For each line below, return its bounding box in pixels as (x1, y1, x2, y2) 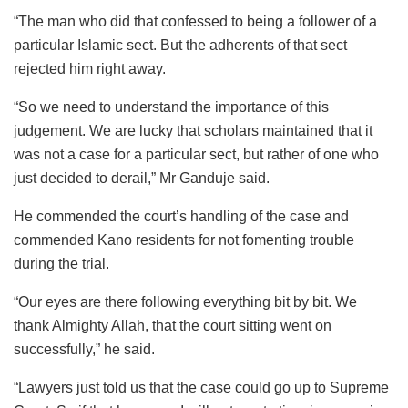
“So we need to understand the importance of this (14, 98, 329, 115)
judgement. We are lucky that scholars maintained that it (14, 122, 372, 138)
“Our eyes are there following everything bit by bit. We (14, 293, 357, 310)
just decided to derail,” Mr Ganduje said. (14, 169, 270, 186)
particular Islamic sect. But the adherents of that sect (14, 36, 347, 53)
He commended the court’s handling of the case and (14, 208, 349, 224)
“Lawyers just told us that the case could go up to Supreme (14, 379, 389, 395)
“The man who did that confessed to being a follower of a (14, 13, 377, 29)
